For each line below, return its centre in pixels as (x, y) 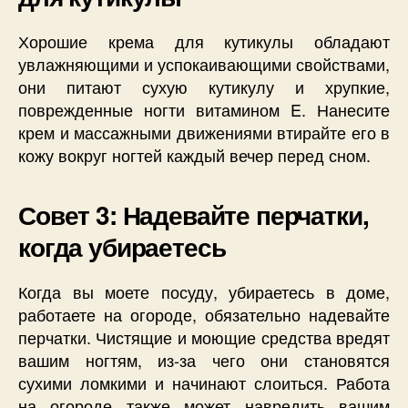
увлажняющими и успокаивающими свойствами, (204, 64)
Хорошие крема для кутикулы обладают (204, 41)
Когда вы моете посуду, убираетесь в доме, (204, 292)
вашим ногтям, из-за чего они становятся (204, 360)
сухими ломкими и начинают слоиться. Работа (204, 383)
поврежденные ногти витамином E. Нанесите (204, 110)
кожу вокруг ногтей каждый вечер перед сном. (194, 155)
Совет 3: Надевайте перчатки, (194, 215)
